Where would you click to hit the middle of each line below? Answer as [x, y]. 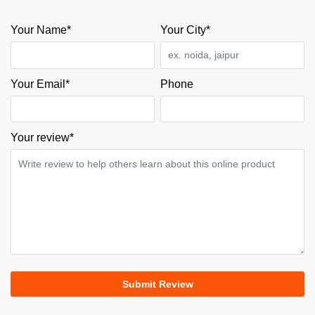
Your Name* [41, 30]
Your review [40, 138]
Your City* [185, 30]
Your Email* [40, 84]
